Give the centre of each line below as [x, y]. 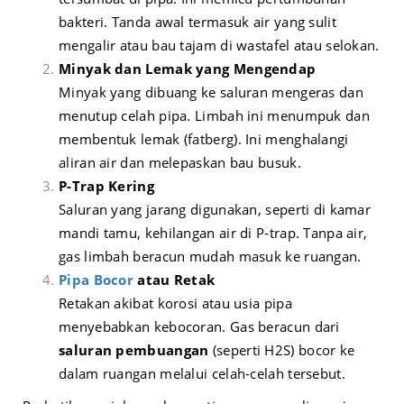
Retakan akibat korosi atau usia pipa [175, 303]
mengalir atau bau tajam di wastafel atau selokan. [219, 46]
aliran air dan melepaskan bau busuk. [180, 163]
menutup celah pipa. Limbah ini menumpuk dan [214, 116]
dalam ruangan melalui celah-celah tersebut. [202, 374]
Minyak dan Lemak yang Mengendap [188, 69]
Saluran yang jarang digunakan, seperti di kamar [215, 210]
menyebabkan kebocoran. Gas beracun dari [199, 327]
